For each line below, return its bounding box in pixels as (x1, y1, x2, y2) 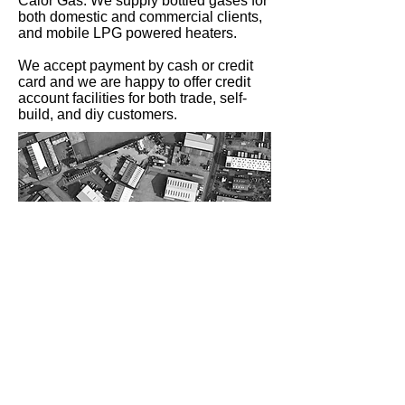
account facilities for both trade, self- (18, 90, 247, 106)
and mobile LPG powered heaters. (18, 25, 237, 41)
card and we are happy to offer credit (18, 74, 250, 89)
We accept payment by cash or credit (18, 58, 253, 73)
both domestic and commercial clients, (18, 9, 262, 24)
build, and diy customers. (18, 107, 177, 122)
